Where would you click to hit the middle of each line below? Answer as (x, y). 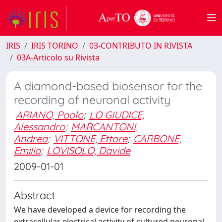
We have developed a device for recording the (100, 210)
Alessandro (39, 127)
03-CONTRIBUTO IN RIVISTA (141, 46)
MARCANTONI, (104, 127)
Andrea (31, 139)
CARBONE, (157, 139)
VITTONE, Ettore (90, 139)
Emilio (27, 150)
